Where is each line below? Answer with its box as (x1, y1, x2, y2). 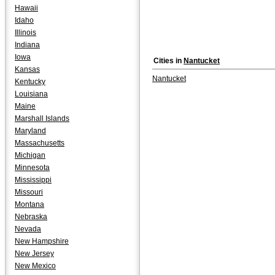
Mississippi (15, 176, 52, 184)
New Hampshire (15, 237, 69, 246)
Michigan (15, 151, 45, 160)
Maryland (15, 126, 46, 135)
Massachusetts (15, 139, 64, 147)
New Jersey (15, 249, 54, 258)
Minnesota (15, 163, 50, 172)
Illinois (15, 28, 36, 37)
